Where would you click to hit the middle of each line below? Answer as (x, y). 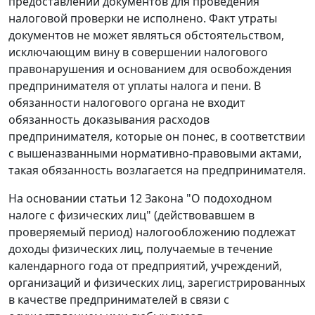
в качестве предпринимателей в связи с (119, 300)
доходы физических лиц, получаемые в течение (141, 249)
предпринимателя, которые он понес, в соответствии (157, 137)
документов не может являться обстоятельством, (146, 36)
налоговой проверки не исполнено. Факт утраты (143, 19)
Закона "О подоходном (207, 199)
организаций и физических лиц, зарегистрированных (157, 283)
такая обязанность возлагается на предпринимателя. (157, 171)
